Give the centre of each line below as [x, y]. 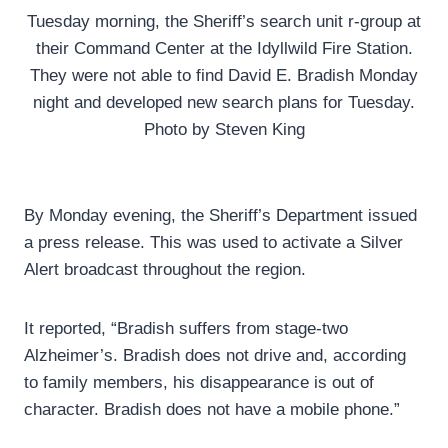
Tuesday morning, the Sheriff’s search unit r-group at [224, 22]
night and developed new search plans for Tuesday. [224, 103]
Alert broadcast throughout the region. [165, 270]
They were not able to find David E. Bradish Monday [224, 76]
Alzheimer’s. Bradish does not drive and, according [215, 356]
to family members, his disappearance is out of [199, 383]
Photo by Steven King [224, 130]
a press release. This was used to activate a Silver [213, 243]
